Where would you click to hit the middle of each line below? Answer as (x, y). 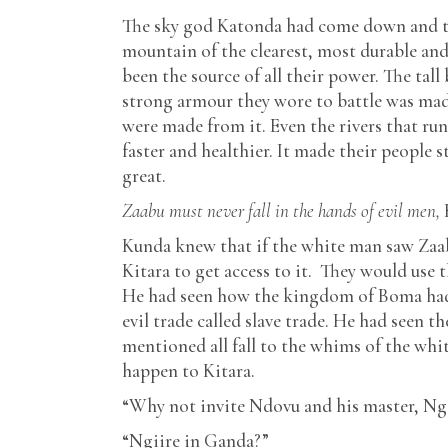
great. (144, 175)
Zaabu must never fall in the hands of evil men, (283, 210)
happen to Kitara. (188, 370)
